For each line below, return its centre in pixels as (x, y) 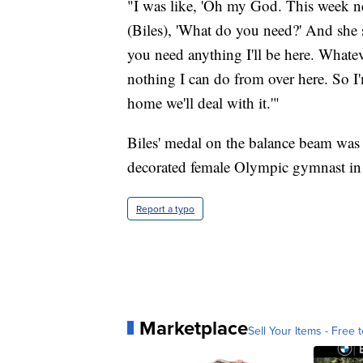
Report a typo (165, 208)
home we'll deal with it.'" (203, 102)
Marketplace (194, 327)
